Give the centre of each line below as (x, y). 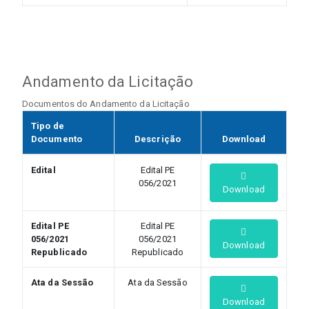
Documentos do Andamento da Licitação (106, 103)
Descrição (158, 139)
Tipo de (48, 126)
